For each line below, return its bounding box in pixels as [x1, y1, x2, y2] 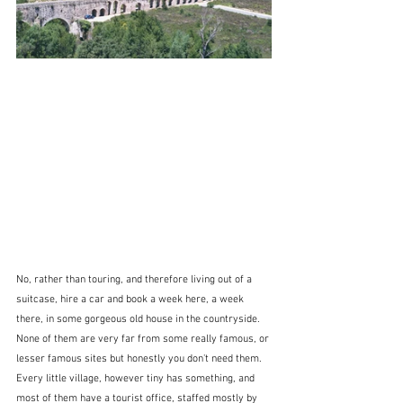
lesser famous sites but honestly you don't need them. [16, 352, 267, 365]
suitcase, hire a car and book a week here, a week [16, 292, 246, 306]
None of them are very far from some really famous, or [16, 332, 272, 345]
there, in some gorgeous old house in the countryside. [16, 312, 265, 326]
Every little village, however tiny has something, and [16, 372, 257, 385]
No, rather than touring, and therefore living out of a [16, 273, 255, 286]
